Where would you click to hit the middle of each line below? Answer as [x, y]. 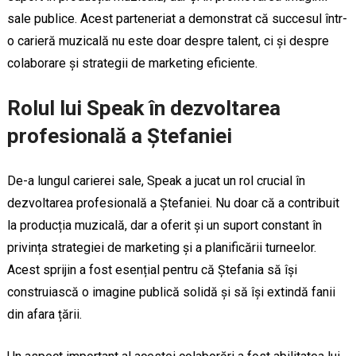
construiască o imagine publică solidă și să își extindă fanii [171, 292]
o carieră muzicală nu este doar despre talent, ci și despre [168, 41]
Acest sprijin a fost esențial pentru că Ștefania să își [152, 269]
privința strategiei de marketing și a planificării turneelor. [161, 247]
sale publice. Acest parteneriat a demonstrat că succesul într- [177, 18]
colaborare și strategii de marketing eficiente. [132, 63]
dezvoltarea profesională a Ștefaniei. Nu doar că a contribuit [173, 203]
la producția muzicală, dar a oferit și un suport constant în [164, 225]
